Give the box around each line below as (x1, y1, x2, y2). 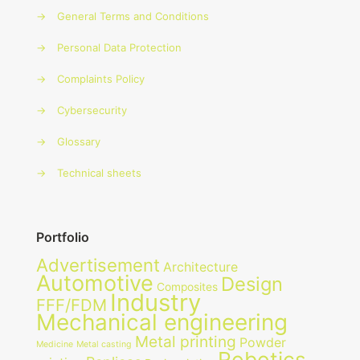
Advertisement (36, 254, 160, 276)
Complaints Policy (57, 72, 145, 85)
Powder (239, 334, 286, 350)
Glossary (57, 134, 100, 148)
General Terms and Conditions (57, 9, 209, 22)
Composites (157, 280, 218, 293)
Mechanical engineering (36, 308, 288, 336)
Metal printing (135, 331, 236, 351)
